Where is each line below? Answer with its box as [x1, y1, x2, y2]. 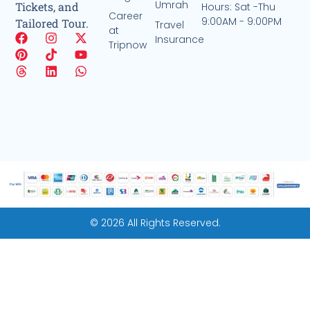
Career [108, 8, 143, 23]
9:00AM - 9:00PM [201, 15, 282, 29]
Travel [155, 17, 184, 32]
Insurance [155, 32, 204, 46]
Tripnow [108, 37, 147, 52]
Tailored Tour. [15, 15, 89, 30]
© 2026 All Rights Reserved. [89, 216, 221, 230]
